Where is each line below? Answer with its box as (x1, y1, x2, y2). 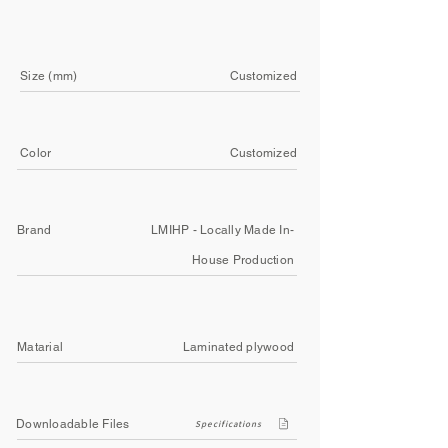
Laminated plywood (182, 340, 294, 354)
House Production (192, 253, 294, 267)
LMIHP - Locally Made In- (151, 223, 294, 237)
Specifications (195, 417, 262, 430)
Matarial (17, 340, 63, 354)
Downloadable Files (16, 417, 130, 431)
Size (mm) (20, 69, 78, 83)
